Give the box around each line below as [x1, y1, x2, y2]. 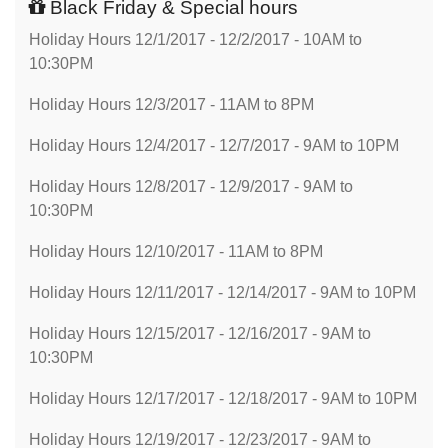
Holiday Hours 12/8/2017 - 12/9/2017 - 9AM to [29, 178, 353, 195]
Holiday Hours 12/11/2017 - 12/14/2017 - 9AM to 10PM [29, 284, 416, 301]
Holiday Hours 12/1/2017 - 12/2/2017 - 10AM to [29, 31, 362, 48]
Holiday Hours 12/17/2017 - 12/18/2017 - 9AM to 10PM [29, 390, 417, 407]
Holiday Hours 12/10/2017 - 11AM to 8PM [29, 243, 323, 260]
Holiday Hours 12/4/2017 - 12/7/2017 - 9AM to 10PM [29, 137, 399, 154]
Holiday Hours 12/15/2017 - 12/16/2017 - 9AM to [29, 325, 371, 342]
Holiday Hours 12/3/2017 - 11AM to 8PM [29, 96, 314, 113]
